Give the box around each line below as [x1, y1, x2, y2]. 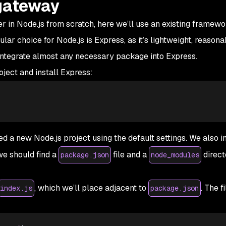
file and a [110, 149, 149, 160]
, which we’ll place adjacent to [34, 182, 148, 193]
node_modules [150, 150, 199, 159]
